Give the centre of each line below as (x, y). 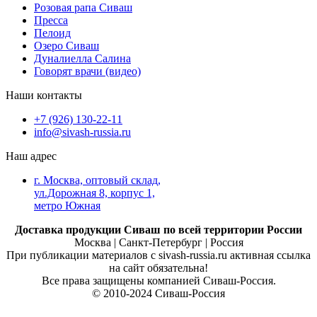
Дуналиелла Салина (82, 58)
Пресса (51, 20)
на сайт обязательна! (158, 267)
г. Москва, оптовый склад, (97, 180)
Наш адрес (31, 156)
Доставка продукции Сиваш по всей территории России (158, 229)
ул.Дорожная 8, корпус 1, (94, 192)
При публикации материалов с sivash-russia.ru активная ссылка (158, 255)
